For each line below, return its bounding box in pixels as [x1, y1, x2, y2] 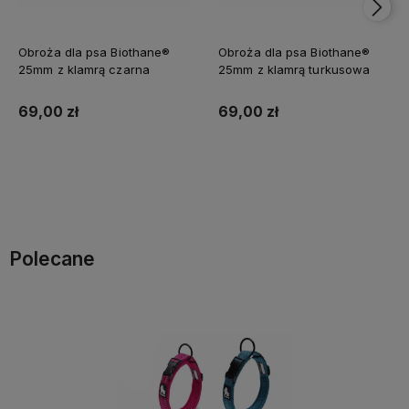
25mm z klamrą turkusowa [218, 62, 371, 78]
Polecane [9, 247, 95, 271]
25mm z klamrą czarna [18, 62, 150, 78]
